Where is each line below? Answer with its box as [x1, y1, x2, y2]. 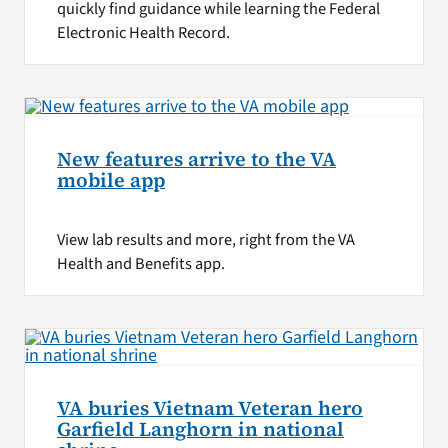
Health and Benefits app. [56, 251, 225, 276]
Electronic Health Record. [56, 20, 230, 45]
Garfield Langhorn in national [56, 415, 344, 443]
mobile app [56, 167, 165, 195]
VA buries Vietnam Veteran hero [56, 394, 363, 422]
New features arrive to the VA [56, 146, 336, 174]
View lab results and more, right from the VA [56, 227, 355, 252]
